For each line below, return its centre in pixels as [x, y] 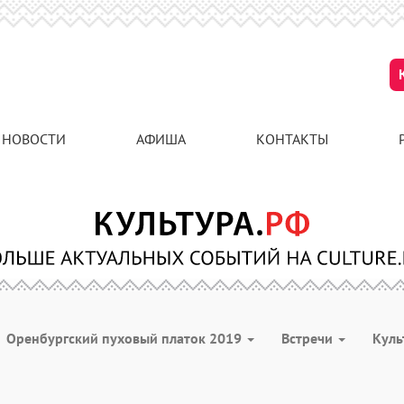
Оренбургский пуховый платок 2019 [126, 338]
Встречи [309, 338]
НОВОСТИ [34, 139]
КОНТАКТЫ [292, 139]
